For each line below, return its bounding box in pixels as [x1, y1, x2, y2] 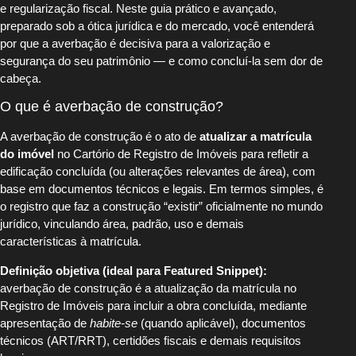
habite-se [90, 315, 137, 330]
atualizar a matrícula [199, 130, 311, 144]
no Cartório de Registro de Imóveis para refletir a [54, 147, 308, 161]
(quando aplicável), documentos [137, 315, 306, 330]
